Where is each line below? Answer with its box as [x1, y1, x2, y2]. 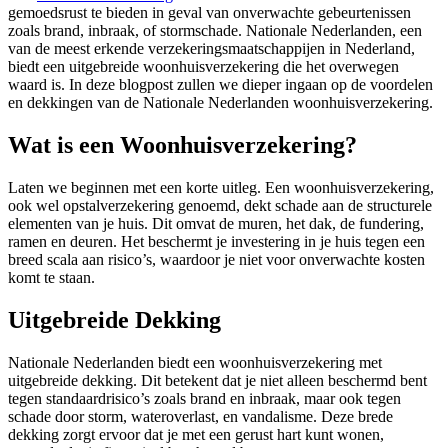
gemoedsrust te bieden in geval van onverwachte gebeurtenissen [8, 3, 411, 21]
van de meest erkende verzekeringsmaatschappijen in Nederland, [8, 39, 415, 57]
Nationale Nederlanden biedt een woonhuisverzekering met [8, 353, 382, 371]
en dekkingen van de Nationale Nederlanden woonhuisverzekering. [8, 93, 433, 111]
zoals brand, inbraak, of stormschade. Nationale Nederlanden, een [8, 21, 422, 39]
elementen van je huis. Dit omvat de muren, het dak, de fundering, [8, 214, 424, 232]
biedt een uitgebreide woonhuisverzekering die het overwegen [8, 57, 399, 75]
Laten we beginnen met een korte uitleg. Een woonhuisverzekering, [8, 178, 434, 196]
